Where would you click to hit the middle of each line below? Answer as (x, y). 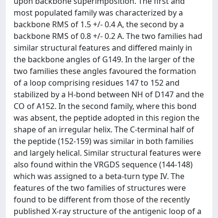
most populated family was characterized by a (98, 13)
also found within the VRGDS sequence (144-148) (103, 164)
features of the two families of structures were (100, 188)
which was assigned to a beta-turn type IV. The (99, 176)
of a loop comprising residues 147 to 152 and (97, 83)
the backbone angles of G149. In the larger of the (104, 59)
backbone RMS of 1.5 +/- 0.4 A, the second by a (99, 24)
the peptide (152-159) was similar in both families (104, 141)
